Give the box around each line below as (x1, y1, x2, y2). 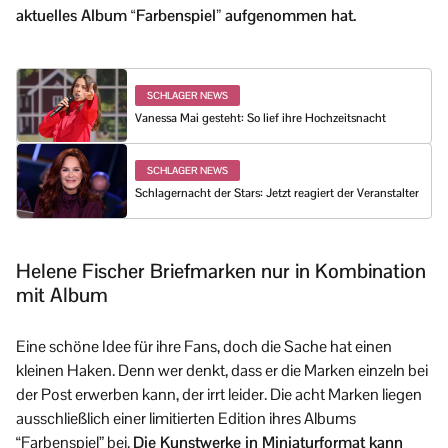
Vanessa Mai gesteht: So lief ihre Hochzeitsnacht (135, 109, 386, 126)
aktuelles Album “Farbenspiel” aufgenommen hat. (16, 5, 356, 27)
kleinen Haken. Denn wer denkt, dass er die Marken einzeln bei (16, 359, 428, 381)
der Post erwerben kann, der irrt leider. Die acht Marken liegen (16, 383, 422, 405)
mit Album (16, 281, 108, 308)
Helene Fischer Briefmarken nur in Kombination (16, 257, 426, 284)
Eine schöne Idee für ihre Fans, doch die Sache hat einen (16, 335, 392, 357)
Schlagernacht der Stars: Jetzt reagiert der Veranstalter (135, 185, 419, 202)
